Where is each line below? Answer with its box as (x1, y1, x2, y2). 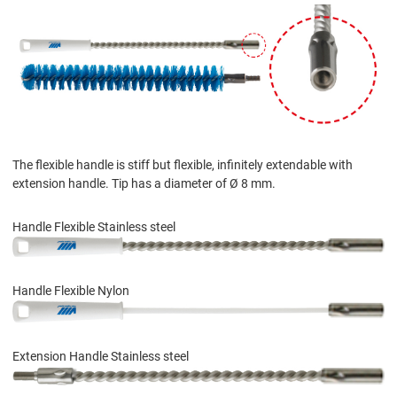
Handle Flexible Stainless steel (12, 219, 175, 234)
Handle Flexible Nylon (12, 284, 129, 299)
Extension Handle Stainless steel (12, 348, 189, 363)
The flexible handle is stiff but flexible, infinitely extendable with (12, 157, 353, 172)
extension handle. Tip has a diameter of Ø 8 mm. (12, 175, 276, 191)
